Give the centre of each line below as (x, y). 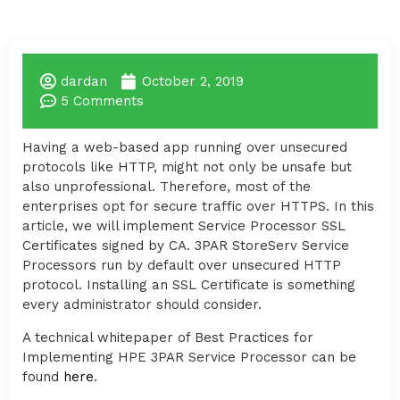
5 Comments (102, 101)
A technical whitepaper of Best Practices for (168, 337)
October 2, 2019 (193, 82)
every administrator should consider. (142, 305)
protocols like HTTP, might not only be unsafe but (187, 167)
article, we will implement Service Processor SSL (184, 226)
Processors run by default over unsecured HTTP (182, 266)
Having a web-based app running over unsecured (185, 148)
